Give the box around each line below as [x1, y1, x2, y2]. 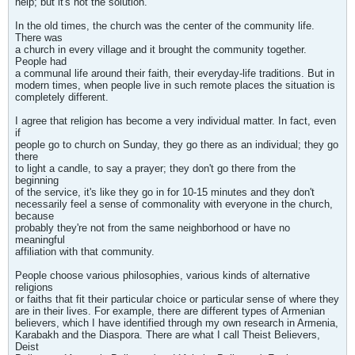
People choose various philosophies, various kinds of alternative [15, 269, 310, 281]
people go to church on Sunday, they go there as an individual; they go [15, 139, 338, 151]
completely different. [15, 91, 109, 103]
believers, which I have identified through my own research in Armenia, [15, 317, 338, 329]
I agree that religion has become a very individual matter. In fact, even [15, 115, 336, 127]
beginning [15, 174, 59, 186]
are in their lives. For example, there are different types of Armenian [15, 305, 325, 317]
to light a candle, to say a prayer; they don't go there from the [15, 162, 296, 174]
